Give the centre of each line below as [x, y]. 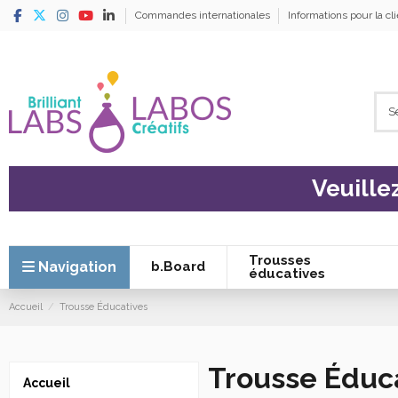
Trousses [279, 260]
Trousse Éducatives [104, 306]
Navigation [77, 267]
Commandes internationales [203, 15]
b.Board [178, 267]
